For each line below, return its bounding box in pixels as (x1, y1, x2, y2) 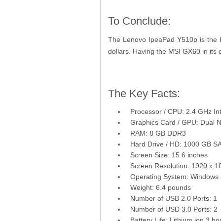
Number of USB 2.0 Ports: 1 (130, 194, 217, 202)
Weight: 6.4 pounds (130, 183, 191, 191)
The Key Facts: (108, 87, 180, 100)
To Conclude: (108, 14, 171, 27)
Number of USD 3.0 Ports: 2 (130, 205, 218, 213)
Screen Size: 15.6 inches (130, 150, 208, 159)
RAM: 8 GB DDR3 (130, 129, 188, 137)
